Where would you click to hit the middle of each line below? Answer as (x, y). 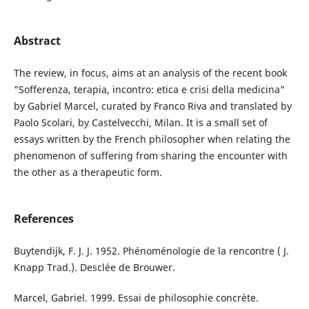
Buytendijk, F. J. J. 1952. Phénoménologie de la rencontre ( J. (151, 251)
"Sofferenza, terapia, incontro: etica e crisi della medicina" (149, 90)
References (43, 219)
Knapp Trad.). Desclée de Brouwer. (94, 268)
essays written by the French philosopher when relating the (152, 139)
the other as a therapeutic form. (88, 172)
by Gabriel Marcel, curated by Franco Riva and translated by (152, 106)
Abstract (37, 41)
